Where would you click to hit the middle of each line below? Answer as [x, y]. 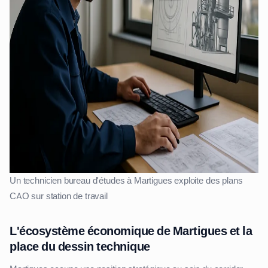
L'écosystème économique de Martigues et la [131, 231]
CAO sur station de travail [59, 197]
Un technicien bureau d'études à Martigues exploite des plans [126, 181]
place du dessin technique [80, 247]
